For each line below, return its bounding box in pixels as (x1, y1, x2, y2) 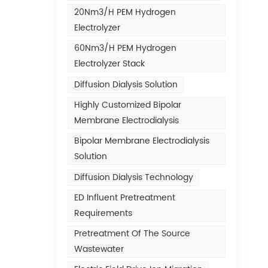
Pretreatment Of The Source (74, 227, 190, 241)
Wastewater (74, 242, 124, 257)
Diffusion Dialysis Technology (74, 170, 193, 184)
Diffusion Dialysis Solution (74, 77, 178, 92)
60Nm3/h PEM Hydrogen (74, 41, 176, 56)
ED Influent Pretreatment (74, 190, 175, 205)
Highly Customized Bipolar (74, 98, 181, 112)
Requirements (74, 206, 132, 220)
